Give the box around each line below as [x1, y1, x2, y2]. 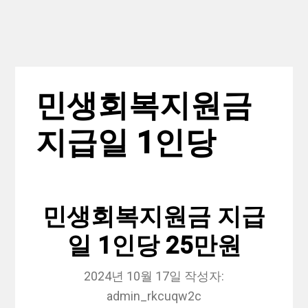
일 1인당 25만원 [67, 232, 241, 261]
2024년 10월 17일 [84, 269, 181, 284]
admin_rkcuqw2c [107, 289, 201, 304]
